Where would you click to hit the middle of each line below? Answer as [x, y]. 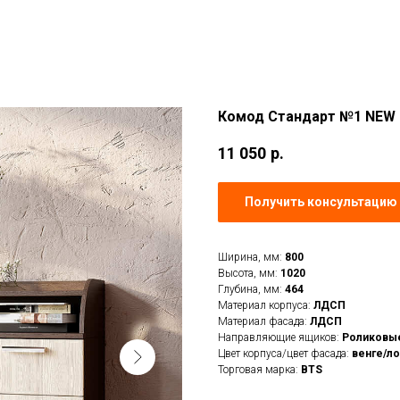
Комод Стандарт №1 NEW [307, 117]
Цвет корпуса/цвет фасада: [285, 353]
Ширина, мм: [251, 257]
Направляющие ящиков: [280, 337]
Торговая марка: [259, 369]
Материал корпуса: [266, 305]
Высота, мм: [249, 273]
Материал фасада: [264, 321]
